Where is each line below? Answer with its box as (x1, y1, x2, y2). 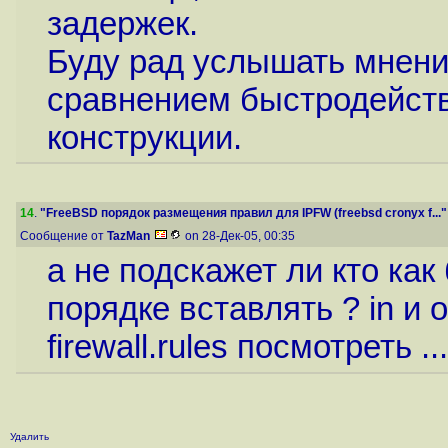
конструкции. (46, 119, 242, 157)
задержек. (46, 5, 198, 43)
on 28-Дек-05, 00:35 (182, 229, 298, 243)
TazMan (107, 229, 150, 243)
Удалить (10, 431, 49, 442)
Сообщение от (20, 229, 107, 243)
